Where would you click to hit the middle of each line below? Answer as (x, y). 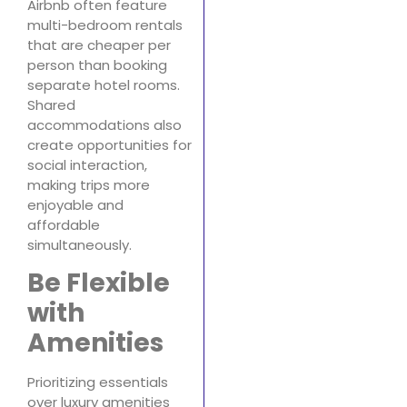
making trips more (89, 184)
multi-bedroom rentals (105, 25)
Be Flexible (99, 283)
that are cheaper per (99, 45)
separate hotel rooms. (104, 84)
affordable (64, 224)
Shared (51, 104)
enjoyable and (75, 204)
